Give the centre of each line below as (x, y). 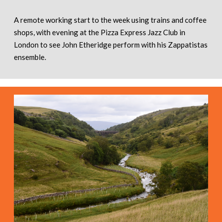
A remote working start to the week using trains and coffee (110, 20)
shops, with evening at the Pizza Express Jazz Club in (100, 32)
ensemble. (30, 57)
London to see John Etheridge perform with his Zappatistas (111, 44)
